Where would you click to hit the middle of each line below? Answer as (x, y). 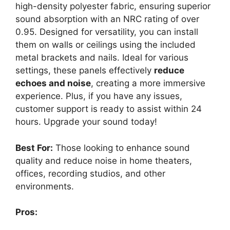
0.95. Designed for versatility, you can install (107, 32)
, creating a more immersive (148, 83)
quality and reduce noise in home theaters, (104, 160)
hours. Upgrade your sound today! (86, 122)
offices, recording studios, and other (90, 173)
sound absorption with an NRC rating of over (107, 19)
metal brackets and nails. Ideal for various (102, 58)
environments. (45, 186)
